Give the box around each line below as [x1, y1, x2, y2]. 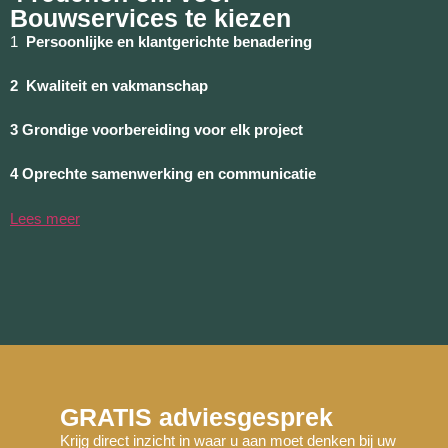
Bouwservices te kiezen [10, 4, 291, 33]
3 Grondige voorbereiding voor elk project [10, 121, 303, 139]
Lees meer [10, 210, 80, 228]
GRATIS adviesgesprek [60, 402, 333, 431]
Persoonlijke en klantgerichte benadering [26, 33, 312, 51]
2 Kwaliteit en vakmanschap [10, 77, 208, 95]
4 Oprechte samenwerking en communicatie [10, 165, 316, 183]
